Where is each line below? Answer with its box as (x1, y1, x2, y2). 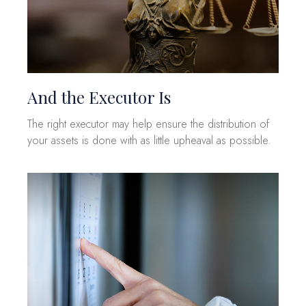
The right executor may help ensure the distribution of (27, 115, 269, 132)
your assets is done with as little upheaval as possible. (27, 132, 271, 148)
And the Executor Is (27, 85, 171, 108)
